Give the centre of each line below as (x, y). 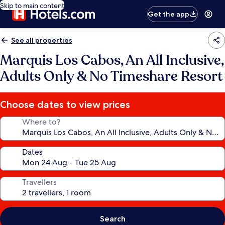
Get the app (169, 14)
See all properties (42, 40)
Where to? (41, 122)
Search (113, 219)
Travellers (39, 182)
